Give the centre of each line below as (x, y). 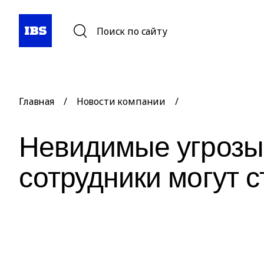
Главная (37, 101)
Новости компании (121, 101)
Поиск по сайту (132, 32)
